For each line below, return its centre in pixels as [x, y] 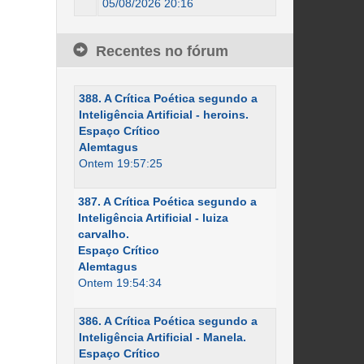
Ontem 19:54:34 [119, 283]
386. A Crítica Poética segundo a [168, 321]
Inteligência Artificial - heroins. [163, 115]
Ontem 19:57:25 [120, 163]
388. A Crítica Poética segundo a [168, 98]
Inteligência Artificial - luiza [153, 218]
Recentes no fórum [162, 51]
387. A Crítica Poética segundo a [167, 201]
